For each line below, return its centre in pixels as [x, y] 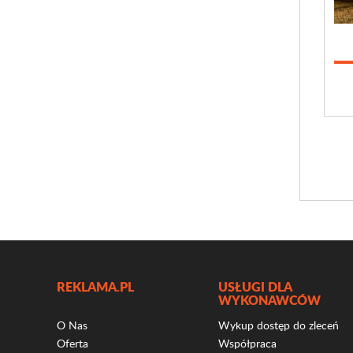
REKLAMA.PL [95, 286]
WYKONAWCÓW [269, 300]
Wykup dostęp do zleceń [279, 325]
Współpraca [247, 343]
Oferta [72, 343]
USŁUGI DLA [255, 286]
